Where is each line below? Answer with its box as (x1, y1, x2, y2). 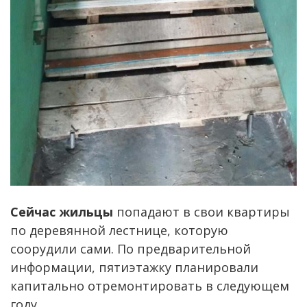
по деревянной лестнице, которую (10, 221, 228, 238)
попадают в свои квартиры (113, 203, 290, 220)
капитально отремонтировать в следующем (10, 277, 289, 294)
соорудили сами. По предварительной (10, 240, 251, 257)
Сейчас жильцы (10, 203, 113, 220)
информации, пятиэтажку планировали (10, 258, 258, 275)
